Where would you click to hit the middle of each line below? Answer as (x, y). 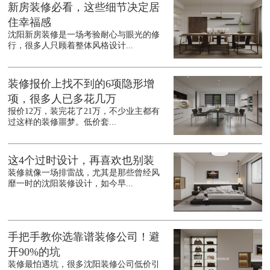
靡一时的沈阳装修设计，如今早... (71, 184)
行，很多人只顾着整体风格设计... (71, 46)
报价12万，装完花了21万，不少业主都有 (84, 111)
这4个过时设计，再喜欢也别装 (81, 161)
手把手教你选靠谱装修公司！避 (84, 237)
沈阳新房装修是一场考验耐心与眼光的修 (84, 35)
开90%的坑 (34, 252)
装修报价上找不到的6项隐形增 (81, 84)
